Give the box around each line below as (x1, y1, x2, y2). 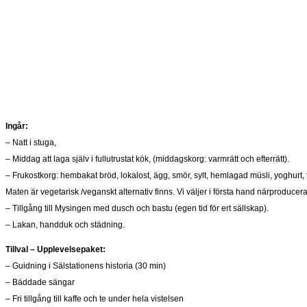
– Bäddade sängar (5, 278, 75, 288)
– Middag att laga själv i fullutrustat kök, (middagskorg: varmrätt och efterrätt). (5, 154, 289, 164)
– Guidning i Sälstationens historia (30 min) (5, 261, 166, 271)
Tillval (5, 245, 28, 255)
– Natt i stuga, (5, 138, 56, 148)
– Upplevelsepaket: (28, 245, 106, 255)
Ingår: (5, 121, 28, 132)
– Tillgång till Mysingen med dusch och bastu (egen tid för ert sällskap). (5, 204, 269, 214)
